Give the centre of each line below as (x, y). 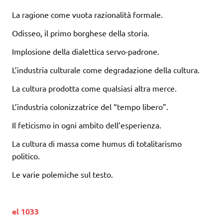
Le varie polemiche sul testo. (62, 174)
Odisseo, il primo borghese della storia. (81, 33)
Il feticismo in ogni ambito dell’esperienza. (87, 125)
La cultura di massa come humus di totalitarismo (97, 144)
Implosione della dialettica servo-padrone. (86, 52)
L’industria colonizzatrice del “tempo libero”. (90, 107)
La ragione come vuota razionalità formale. (87, 15)
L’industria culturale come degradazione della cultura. (106, 70)
